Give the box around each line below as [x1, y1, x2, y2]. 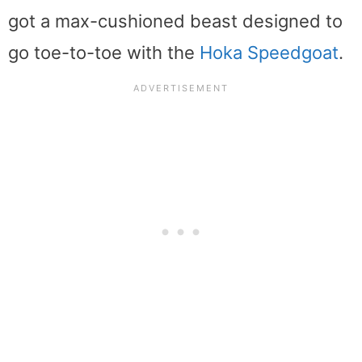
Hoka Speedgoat [200, 41, 339, 63]
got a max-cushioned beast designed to [8, 10, 343, 32]
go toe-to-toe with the [8, 41, 200, 63]
